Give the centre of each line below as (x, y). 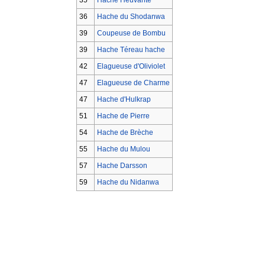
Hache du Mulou (123, 149)
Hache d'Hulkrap (124, 99)
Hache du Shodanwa (131, 16)
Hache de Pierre (123, 116)
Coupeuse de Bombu (131, 33)
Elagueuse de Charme (133, 83)
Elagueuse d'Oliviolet (131, 66)
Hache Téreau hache (131, 49)
